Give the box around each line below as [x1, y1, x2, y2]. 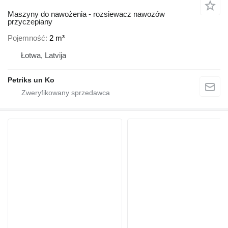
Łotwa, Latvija [21, 50, 66, 60]
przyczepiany [8, 17, 52, 26]
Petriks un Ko [8, 75, 54, 84]
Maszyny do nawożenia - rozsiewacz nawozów [8, 10, 165, 19]
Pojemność [8, 33, 45, 42]
